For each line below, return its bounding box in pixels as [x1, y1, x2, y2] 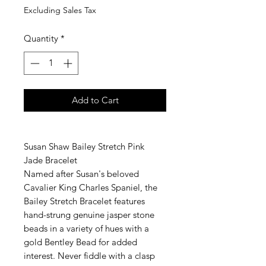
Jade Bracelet [24, 154, 77, 166]
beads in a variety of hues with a [24, 222, 149, 234]
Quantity [24, 33, 58, 44]
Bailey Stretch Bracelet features [24, 195, 145, 207]
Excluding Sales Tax [24, 5, 96, 15]
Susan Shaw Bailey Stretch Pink [24, 140, 144, 152]
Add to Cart [71, 94, 119, 106]
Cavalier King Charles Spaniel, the [24, 181, 157, 193]
